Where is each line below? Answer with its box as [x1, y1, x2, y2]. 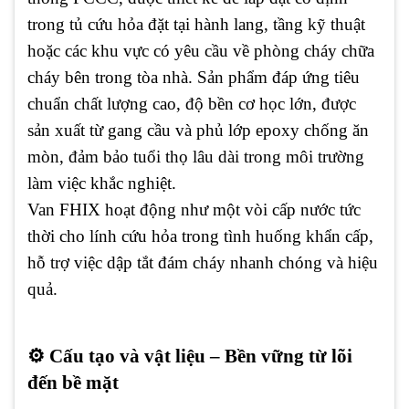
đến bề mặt [27, 372, 119, 394]
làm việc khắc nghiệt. [27, 173, 176, 193]
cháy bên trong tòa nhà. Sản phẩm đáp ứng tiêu [27, 67, 360, 87]
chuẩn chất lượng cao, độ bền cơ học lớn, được [27, 93, 356, 113]
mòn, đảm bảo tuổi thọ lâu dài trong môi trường [27, 146, 364, 166]
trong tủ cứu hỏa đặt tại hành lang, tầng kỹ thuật [27, 14, 365, 34]
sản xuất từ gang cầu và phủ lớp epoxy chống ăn [27, 120, 369, 140]
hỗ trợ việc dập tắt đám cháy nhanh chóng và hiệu [27, 252, 378, 272]
